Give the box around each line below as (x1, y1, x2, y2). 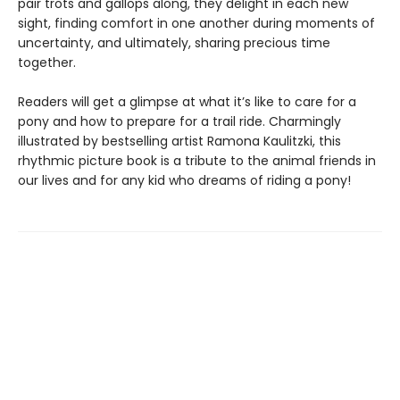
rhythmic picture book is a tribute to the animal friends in (18, 152, 376, 170)
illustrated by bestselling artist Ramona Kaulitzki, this (18, 132, 341, 150)
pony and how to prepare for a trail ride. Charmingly (18, 112, 341, 130)
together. (18, 54, 76, 71)
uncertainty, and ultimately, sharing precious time (18, 34, 330, 52)
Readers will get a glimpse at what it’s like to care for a (18, 93, 356, 111)
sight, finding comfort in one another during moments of (18, 14, 375, 32)
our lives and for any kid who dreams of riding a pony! (18, 171, 351, 189)
